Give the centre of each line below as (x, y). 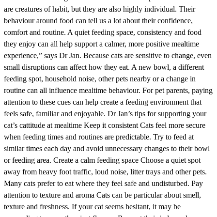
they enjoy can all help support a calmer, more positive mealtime (101, 44)
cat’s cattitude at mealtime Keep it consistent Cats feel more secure (105, 125)
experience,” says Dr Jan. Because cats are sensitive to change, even (108, 56)
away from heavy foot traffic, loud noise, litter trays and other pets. (105, 172)
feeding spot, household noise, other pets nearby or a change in (100, 79)
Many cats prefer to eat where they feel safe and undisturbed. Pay (103, 184)
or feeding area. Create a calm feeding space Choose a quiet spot (102, 160)
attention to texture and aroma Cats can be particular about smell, (102, 195)
